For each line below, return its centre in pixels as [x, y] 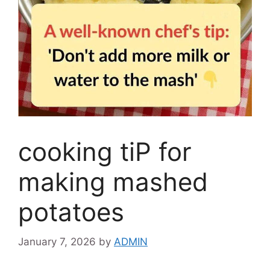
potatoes [71, 212]
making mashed [113, 182]
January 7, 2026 [57, 241]
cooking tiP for [105, 152]
